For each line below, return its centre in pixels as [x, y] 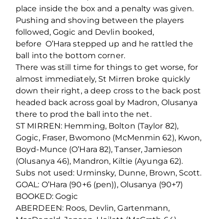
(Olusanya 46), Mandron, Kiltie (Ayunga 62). [99, 161]
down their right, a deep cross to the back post [108, 90]
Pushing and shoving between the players [100, 20]
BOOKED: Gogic [47, 196]
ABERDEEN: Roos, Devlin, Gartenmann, [93, 208]
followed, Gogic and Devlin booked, [85, 32]
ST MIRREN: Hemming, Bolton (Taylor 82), [97, 126]
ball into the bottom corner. [70, 55]
